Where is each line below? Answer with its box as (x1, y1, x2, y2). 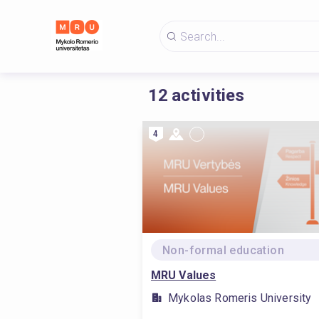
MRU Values (151, 268, 216, 282)
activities (171, 85, 245, 105)
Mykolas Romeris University (168, 291, 312, 305)
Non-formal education (162, 244, 284, 257)
